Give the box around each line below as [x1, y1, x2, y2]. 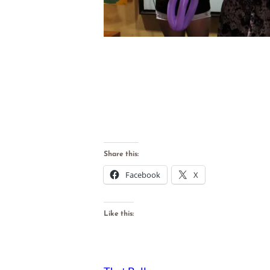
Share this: [104, 150, 139, 158]
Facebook [125, 169, 161, 180]
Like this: [104, 210, 134, 218]
